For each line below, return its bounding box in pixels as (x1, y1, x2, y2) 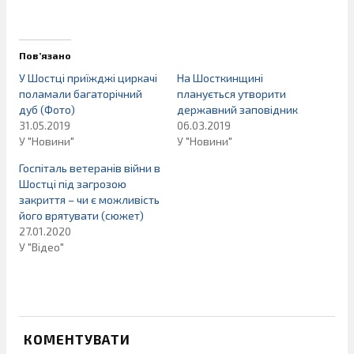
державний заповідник (177, 103, 298, 117)
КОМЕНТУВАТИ (24, 331, 130, 348)
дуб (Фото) (19, 103, 75, 117)
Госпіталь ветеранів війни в (19, 161, 160, 175)
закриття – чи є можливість (19, 193, 160, 207)
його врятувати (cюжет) (19, 209, 144, 223)
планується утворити (177, 87, 286, 101)
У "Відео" (19, 240, 64, 254)
